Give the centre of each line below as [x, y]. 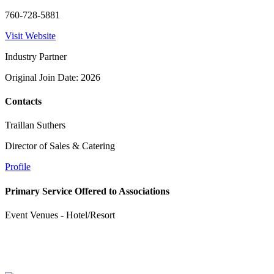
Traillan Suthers [35, 125]
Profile [18, 167]
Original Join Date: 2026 [53, 77]
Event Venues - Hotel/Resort [60, 215]
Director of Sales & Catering [60, 146]
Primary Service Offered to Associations [87, 191]
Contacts [23, 102]
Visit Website [30, 35]
